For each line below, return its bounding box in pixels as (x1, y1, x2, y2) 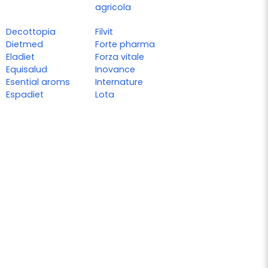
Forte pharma (95, 38, 156, 51)
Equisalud (6, 63, 47, 76)
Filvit (95, 26, 114, 38)
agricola (95, 1, 132, 14)
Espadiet (6, 89, 44, 101)
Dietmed (6, 38, 43, 51)
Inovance (95, 63, 136, 76)
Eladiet (6, 51, 35, 63)
